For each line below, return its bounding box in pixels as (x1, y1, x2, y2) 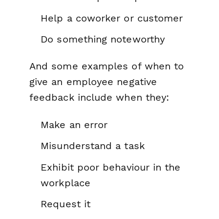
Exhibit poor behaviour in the (41, 161, 181, 173)
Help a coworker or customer (41, 12, 183, 24)
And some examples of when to (29, 60, 184, 72)
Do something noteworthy (41, 33, 165, 45)
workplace (41, 176, 90, 189)
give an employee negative (29, 76, 157, 88)
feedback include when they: (29, 91, 170, 104)
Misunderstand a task (41, 140, 145, 152)
